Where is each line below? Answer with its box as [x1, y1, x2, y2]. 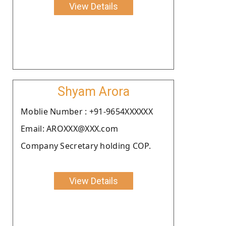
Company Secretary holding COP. [21, 140, 151, 151]
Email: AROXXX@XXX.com [21, 123, 119, 134]
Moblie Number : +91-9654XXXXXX [21, 105, 153, 117]
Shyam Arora [57, 84, 130, 99]
